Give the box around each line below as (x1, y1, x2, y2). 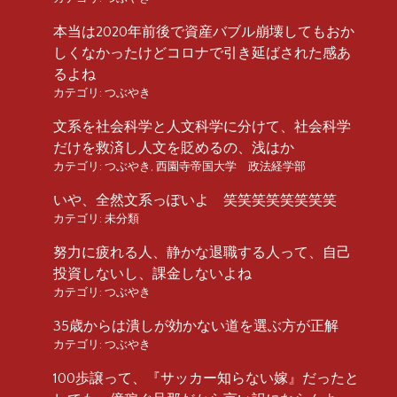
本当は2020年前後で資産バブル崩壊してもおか (53, 23, 354, 40)
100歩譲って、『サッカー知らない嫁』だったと (53, 370, 359, 386)
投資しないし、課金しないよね (53, 265, 252, 282)
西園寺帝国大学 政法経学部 (156, 160, 306, 173)
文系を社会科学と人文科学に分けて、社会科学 (53, 118, 351, 135)
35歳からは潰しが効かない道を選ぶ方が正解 (53, 317, 339, 334)
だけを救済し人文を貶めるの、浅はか (53, 139, 294, 156)
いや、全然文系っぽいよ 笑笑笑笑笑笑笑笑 (53, 191, 337, 208)
